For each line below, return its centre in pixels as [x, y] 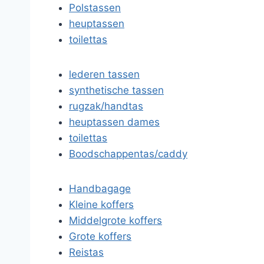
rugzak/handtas [106, 106]
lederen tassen [104, 74]
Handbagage [100, 189]
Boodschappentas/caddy [128, 154]
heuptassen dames [114, 122]
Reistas [86, 252]
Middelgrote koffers [115, 220]
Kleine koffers [101, 204]
